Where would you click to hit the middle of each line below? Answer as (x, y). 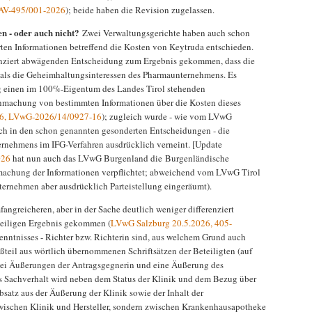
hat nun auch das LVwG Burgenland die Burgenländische (120, 158)
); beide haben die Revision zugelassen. (141, 10)
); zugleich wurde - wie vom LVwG (167, 117)
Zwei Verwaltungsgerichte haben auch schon (166, 33)
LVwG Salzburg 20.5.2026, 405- (171, 223)
